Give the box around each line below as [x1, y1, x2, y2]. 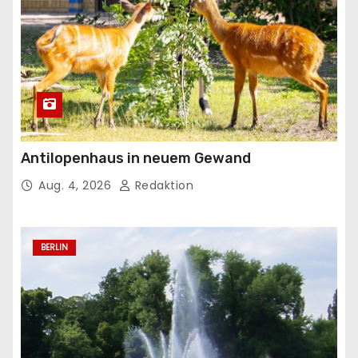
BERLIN [41, 241, 68, 254]
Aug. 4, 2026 [38, 177, 115, 194]
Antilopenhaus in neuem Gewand [21, 149, 251, 168]
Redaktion [131, 177, 193, 194]
